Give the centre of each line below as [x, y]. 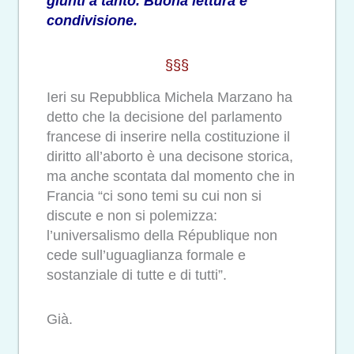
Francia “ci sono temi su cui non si [154, 196]
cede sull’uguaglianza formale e [146, 255]
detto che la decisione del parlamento [164, 117]
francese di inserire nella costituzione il [168, 136]
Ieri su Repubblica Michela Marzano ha [169, 97]
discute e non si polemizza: [132, 215]
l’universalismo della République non [162, 235]
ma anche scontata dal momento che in [171, 176]
